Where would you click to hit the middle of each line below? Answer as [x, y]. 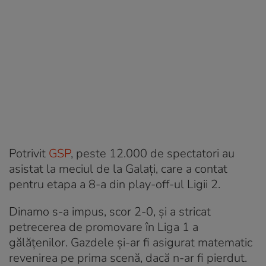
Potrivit [29, 153]
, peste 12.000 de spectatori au [153, 153]
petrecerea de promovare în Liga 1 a [104, 227]
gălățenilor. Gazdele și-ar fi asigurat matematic [131, 242]
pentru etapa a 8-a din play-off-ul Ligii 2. [115, 184]
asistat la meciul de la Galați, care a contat [118, 169]
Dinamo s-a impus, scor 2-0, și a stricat [110, 211]
